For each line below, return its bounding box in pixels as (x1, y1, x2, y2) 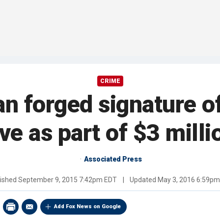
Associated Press (83, 155, 142, 164)
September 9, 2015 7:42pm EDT (18, 176, 117, 184)
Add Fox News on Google (54, 203, 121, 210)
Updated (128, 176, 158, 184)
